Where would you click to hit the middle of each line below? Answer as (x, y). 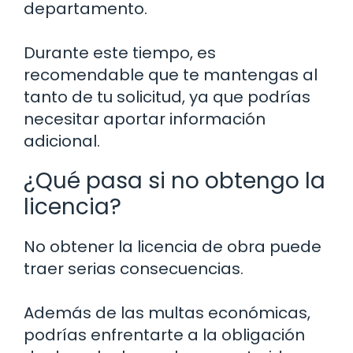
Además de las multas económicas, (167, 312)
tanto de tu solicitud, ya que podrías (167, 97)
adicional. (62, 141)
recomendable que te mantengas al (171, 74)
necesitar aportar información (145, 119)
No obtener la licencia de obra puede (173, 246)
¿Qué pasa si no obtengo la (175, 180)
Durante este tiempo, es (120, 52)
